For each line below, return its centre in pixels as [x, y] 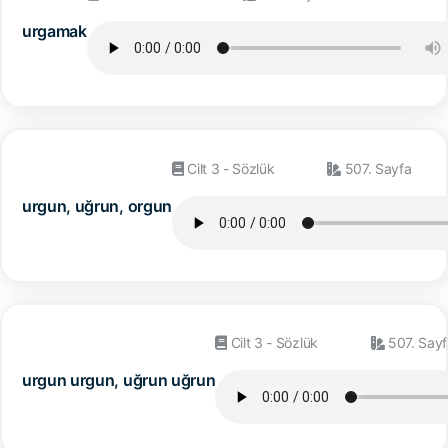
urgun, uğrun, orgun [97, 205]
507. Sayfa [376, 168]
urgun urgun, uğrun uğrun [119, 380]
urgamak [54, 30]
